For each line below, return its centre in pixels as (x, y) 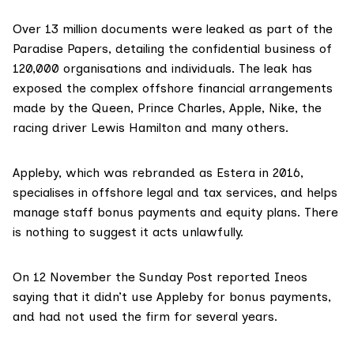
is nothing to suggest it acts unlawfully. (128, 232)
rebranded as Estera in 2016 (216, 173)
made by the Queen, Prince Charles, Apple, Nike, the (167, 108)
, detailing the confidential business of (220, 49)
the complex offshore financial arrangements (198, 88)
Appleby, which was (72, 173)
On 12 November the (76, 277)
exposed (38, 88)
